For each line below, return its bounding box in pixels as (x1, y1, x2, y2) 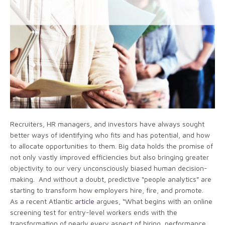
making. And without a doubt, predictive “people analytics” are (10, 174, 211, 183)
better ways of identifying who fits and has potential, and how (10, 130, 210, 139)
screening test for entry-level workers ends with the (10, 207, 177, 216)
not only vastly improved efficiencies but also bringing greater (10, 152, 209, 161)
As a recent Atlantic (10, 196, 75, 205)
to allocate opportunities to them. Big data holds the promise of (10, 141, 213, 150)
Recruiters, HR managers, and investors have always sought (10, 119, 204, 128)
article (75, 196, 94, 205)
